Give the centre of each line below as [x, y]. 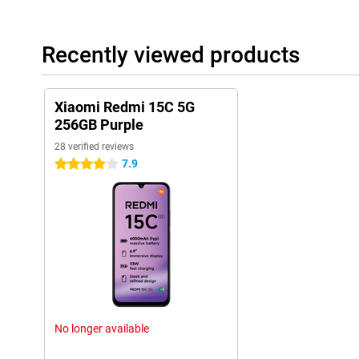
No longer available [102, 329]
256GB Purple [99, 125]
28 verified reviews [94, 147]
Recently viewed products [171, 55]
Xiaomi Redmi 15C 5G [125, 107]
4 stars [72, 164]
